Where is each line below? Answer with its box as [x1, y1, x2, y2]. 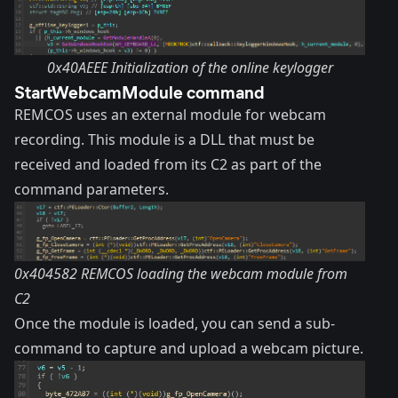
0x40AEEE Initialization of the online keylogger [46, 57, 333, 77]
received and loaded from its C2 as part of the [14, 154, 322, 174]
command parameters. [14, 179, 169, 199]
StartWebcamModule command [14, 78, 265, 103]
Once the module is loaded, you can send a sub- [14, 314, 335, 334]
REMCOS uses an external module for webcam [14, 104, 326, 124]
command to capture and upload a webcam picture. [14, 338, 363, 359]
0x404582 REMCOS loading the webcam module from [14, 264, 347, 284]
